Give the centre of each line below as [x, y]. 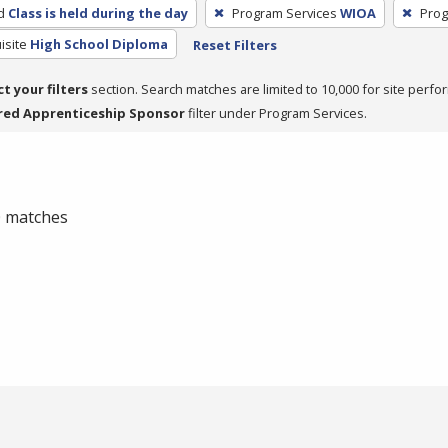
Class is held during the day [97, 12]
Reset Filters [234, 44]
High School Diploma [98, 43]
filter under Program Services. [276, 112]
